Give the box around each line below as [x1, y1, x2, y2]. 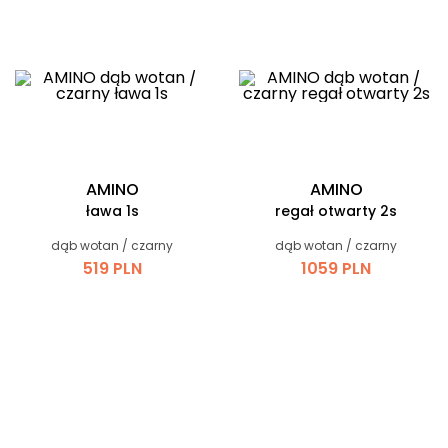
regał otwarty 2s [275, 200, 397, 221]
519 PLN [82, 256, 142, 280]
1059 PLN [301, 256, 371, 280]
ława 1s [85, 200, 139, 221]
